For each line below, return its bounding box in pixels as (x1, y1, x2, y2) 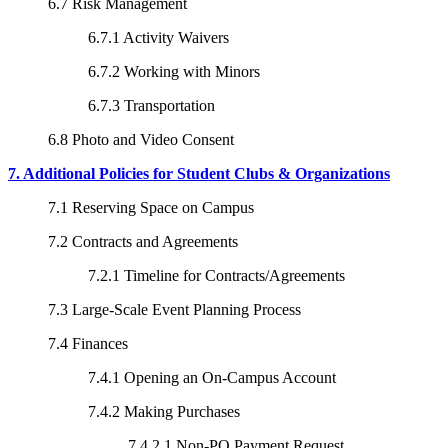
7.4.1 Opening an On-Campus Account (88, 368, 336, 386)
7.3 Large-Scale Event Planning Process (48, 300, 301, 318)
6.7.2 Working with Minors (88, 62, 260, 80)
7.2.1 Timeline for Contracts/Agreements (88, 266, 345, 284)
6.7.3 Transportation (88, 96, 215, 114)
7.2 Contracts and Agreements (48, 232, 238, 250)
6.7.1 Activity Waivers (88, 28, 229, 46)
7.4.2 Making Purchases (88, 402, 240, 420)
